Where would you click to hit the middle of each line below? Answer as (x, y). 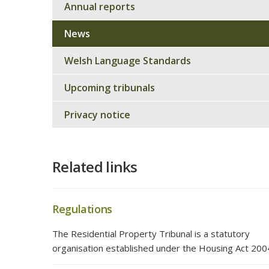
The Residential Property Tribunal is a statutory (151, 234)
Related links (95, 167)
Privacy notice (97, 115)
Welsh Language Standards (128, 61)
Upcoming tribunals (110, 88)
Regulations (83, 209)
